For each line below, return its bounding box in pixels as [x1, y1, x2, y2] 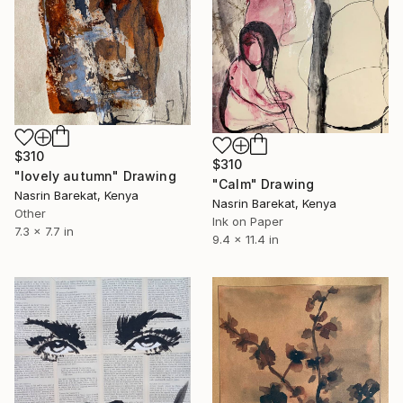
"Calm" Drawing [212, 176, 315, 193]
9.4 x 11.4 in [212, 232, 279, 247]
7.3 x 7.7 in [14, 223, 74, 238]
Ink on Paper [212, 214, 283, 229]
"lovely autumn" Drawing [14, 167, 176, 184]
